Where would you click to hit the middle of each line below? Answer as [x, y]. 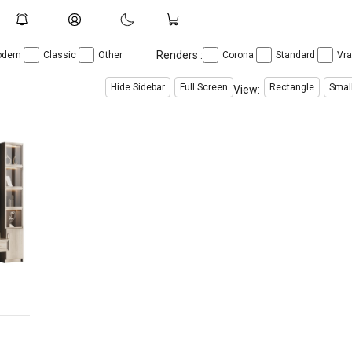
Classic [61, 55]
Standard [297, 55]
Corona [239, 55]
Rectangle [292, 87]
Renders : [180, 55]
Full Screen [204, 87]
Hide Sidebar [138, 87]
